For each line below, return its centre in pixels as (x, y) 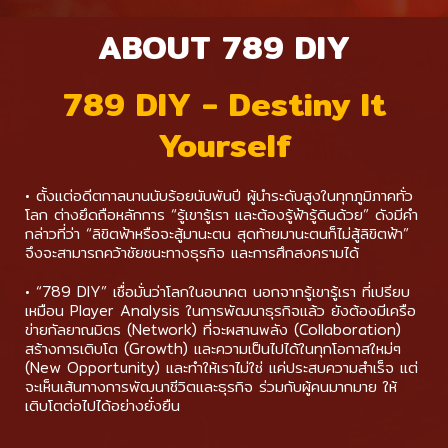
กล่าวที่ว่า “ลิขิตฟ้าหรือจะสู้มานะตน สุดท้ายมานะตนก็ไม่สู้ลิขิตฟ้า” (217, 233)
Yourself (224, 144)
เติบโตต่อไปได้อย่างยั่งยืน (102, 405)
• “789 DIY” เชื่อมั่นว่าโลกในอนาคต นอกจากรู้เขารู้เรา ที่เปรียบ (217, 291)
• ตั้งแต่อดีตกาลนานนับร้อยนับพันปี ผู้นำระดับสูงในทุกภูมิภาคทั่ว (219, 195)
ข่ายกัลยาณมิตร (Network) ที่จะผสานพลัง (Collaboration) (213, 329)
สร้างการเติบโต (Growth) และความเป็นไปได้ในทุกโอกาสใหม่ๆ (213, 348)
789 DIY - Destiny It (224, 103)
